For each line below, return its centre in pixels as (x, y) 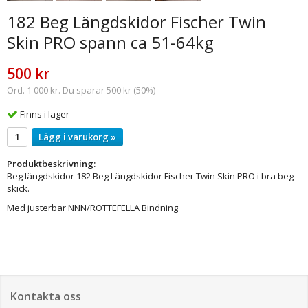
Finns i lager (45, 114)
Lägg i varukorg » (77, 136)
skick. (18, 188)
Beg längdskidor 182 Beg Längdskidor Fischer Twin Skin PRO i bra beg (150, 176)
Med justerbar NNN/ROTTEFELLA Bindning (92, 207)
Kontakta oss (46, 296)
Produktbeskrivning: (51, 163)
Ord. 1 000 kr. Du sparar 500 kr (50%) (81, 90)
